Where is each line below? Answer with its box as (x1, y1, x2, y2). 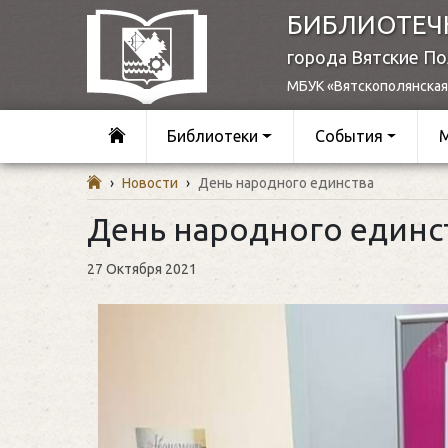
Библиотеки (167, 127, 259, 146)
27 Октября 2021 (87, 260, 197, 277)
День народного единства (198, 174, 374, 191)
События (314, 127, 383, 146)
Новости (122, 174, 178, 191)
